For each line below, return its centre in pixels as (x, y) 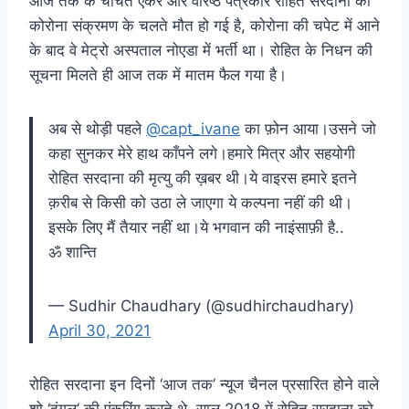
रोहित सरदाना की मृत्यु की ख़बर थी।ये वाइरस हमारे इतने (203, 178)
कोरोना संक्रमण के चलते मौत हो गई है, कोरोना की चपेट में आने (204, 25)
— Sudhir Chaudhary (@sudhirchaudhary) (201, 305)
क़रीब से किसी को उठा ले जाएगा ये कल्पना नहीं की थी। (200, 202)
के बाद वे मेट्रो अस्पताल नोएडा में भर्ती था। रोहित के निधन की (201, 50)
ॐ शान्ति (73, 252)
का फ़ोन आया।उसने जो (308, 128)
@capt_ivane (193, 128)
